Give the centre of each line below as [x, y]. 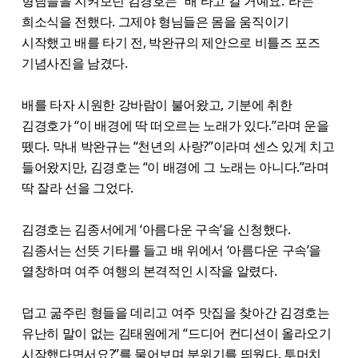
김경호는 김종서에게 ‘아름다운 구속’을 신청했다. [156, 229]
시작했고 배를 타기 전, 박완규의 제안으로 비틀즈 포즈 [171, 42]
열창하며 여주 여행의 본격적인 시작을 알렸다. [149, 270]
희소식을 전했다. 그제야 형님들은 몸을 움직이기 [155, 21]
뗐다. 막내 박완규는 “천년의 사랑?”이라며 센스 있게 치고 [178, 146]
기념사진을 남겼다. [75, 63]
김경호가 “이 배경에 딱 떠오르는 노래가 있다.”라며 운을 [175, 125]
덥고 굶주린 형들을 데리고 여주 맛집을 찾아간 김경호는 [176, 312]
